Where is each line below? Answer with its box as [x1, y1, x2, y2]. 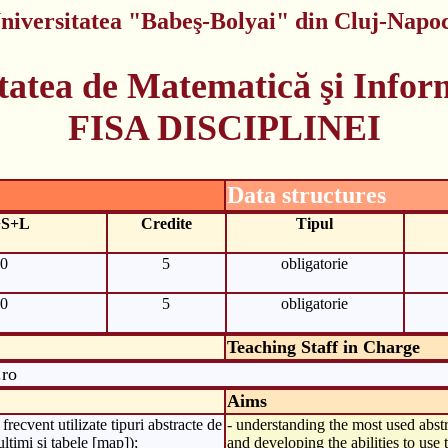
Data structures [226, 181, 386, 208]
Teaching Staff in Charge [226, 336, 420, 357]
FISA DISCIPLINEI [67, 107, 381, 148]
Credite [140, 214, 192, 232]
